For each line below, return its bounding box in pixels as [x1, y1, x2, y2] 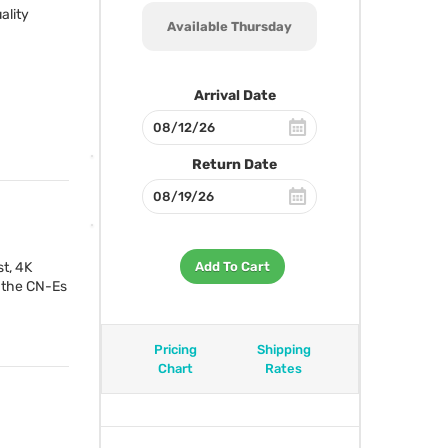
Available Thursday [167, 19, 293, 34]
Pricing [154, 342, 198, 357]
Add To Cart [194, 259, 270, 274]
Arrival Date [193, 87, 276, 104]
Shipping [256, 342, 311, 357]
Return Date [192, 156, 278, 173]
